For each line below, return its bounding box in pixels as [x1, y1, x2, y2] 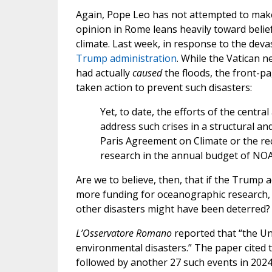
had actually [75, 66, 132, 80]
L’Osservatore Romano [75, 226, 172, 240]
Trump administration [75, 52, 177, 66]
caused [132, 66, 162, 80]
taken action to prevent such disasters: [75, 81, 252, 95]
